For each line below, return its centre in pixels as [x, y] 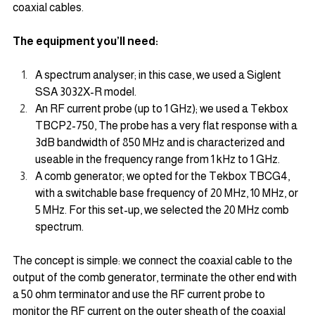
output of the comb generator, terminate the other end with [156, 277]
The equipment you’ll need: [85, 41]
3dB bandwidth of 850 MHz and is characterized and [161, 142]
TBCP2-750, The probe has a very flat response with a [167, 126]
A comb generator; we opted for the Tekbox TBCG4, [163, 176]
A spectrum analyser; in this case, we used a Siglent [159, 75]
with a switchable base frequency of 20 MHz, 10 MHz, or [168, 193]
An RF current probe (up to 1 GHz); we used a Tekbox [163, 109]
